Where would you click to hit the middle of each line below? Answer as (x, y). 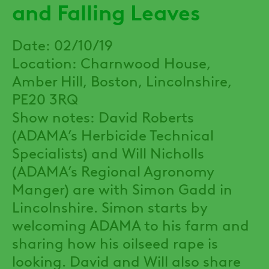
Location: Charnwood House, (111, 62)
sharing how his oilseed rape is (115, 242)
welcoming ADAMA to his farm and (131, 224)
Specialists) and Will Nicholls (108, 152)
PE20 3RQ (45, 98)
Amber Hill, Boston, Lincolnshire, (122, 80)
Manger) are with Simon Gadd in (122, 188)
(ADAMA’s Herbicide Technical (113, 134)
